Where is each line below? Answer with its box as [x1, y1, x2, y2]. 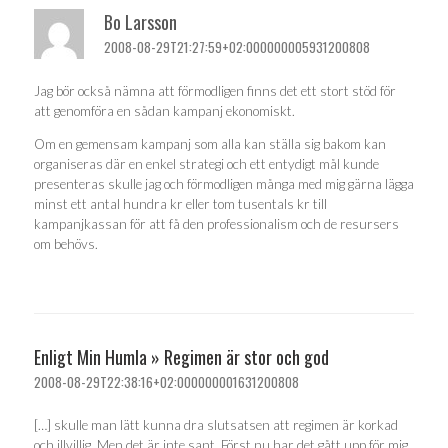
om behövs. [34, 236, 98, 252]
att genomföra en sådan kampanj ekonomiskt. [34, 102, 295, 119]
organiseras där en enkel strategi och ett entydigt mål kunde [34, 156, 379, 172]
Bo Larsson [104, 9, 177, 35]
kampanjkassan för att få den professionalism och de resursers [34, 216, 399, 232]
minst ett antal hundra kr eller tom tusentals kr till [34, 196, 327, 212]
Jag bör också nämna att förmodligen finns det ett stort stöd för [34, 82, 396, 99]
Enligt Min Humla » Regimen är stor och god [34, 343, 329, 370]
